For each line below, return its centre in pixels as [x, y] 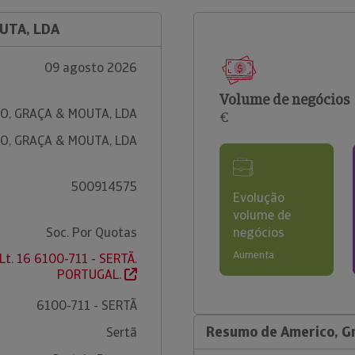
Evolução [259, 198]
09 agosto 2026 [90, 68]
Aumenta [254, 255]
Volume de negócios [284, 99]
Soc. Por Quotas [91, 233]
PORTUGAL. [90, 275]
